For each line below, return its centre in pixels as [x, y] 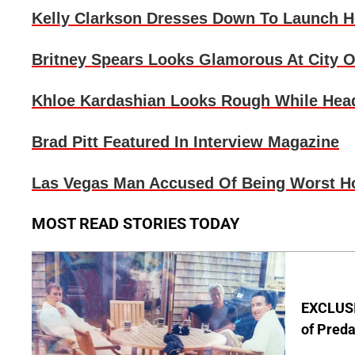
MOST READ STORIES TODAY [136, 224]
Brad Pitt [65, 142]
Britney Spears [88, 60]
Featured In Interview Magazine [219, 142]
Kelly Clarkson [87, 19]
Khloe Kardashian [99, 101]
